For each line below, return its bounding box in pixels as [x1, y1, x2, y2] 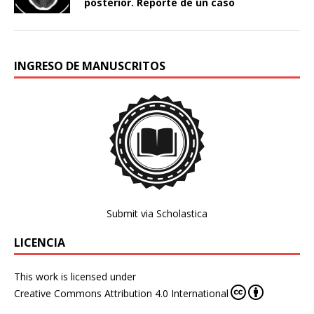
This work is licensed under [14, 270, 136, 284]
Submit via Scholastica [107, 207, 207, 221]
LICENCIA [14, 235, 65, 251]
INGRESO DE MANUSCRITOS [14, 58, 165, 74]
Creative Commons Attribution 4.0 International [14, 287, 228, 301]
